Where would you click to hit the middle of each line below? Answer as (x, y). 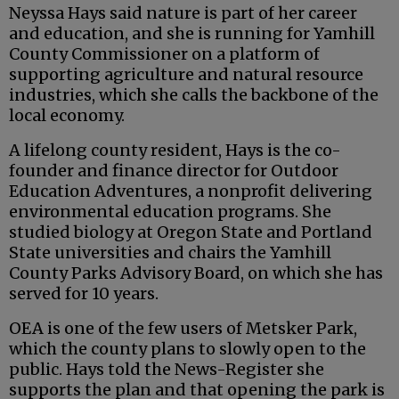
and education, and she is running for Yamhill (192, 34)
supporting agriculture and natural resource (186, 75)
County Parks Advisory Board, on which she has (196, 273)
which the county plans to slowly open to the (187, 349)
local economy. (67, 116)
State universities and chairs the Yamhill (170, 253)
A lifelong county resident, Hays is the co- (175, 151)
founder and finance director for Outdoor (174, 171)
